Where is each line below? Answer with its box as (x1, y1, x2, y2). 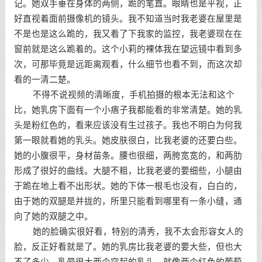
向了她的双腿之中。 (13, 212, 93, 221)
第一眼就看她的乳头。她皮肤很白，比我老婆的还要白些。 (13, 136, 242, 145)
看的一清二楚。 (13, 75, 75, 84)
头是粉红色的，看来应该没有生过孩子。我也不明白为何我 (13, 120, 242, 130)
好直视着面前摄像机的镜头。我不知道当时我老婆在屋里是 (13, 14, 242, 23)
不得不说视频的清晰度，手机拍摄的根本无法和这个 (13, 90, 235, 99)
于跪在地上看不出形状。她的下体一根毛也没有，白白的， (13, 181, 242, 191)
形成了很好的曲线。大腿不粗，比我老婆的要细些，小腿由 (13, 166, 242, 175)
